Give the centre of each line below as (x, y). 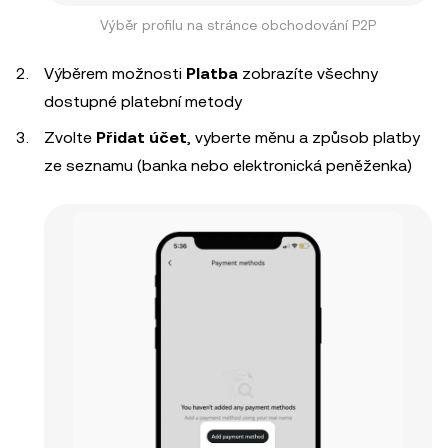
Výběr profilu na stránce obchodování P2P (238, 25)
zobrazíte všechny (308, 73)
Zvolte (70, 137)
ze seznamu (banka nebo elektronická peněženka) (228, 165)
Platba (212, 73)
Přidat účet (141, 137)
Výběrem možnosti (115, 73)
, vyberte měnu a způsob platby (303, 137)
